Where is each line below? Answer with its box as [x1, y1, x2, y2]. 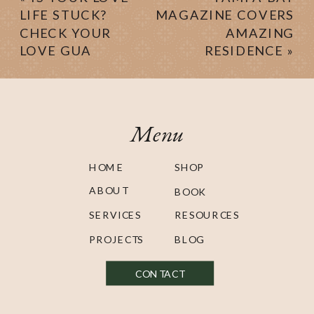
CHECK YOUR [20, 24, 111, 41]
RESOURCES [175, 209, 240, 221]
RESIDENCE [205, 42, 283, 58]
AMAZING [225, 24, 294, 41]
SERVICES [89, 209, 142, 221]
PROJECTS [89, 233, 144, 245]
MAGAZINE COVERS [155, 6, 294, 23]
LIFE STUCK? [20, 6, 108, 23]
